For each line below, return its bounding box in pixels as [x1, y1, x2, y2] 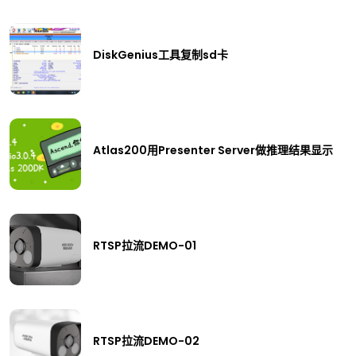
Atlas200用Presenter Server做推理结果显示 [93, 141, 333, 158]
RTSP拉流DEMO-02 [93, 332, 199, 349]
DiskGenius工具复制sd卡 [93, 46, 228, 63]
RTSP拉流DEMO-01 [93, 237, 196, 253]
